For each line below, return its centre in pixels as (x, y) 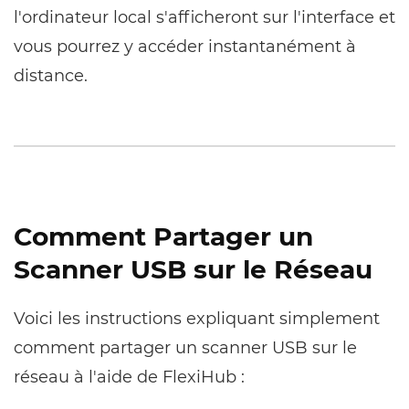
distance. (51, 76)
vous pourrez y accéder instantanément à (185, 47)
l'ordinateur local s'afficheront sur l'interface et (204, 18)
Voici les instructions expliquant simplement (197, 319)
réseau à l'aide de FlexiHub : (129, 378)
